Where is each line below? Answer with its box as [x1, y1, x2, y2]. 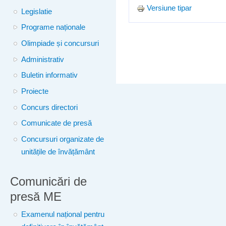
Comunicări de [10, 175, 87, 189]
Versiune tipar [146, 4, 192, 13]
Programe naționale [21, 23, 86, 32]
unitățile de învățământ [21, 148, 95, 156]
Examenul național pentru [21, 210, 105, 218]
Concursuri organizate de [21, 135, 104, 144]
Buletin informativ [21, 71, 78, 80]
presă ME [10, 190, 62, 204]
